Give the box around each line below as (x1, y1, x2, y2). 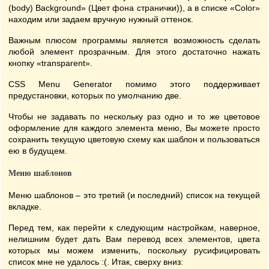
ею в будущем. (8, 146, 67, 156)
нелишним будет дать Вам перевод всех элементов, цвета (8, 234, 261, 244)
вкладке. (8, 202, 41, 211)
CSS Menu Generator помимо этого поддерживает (8, 79, 261, 89)
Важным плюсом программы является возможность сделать (8, 35, 261, 45)
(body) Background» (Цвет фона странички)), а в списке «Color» (8, 3, 261, 13)
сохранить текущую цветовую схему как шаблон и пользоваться (8, 134, 261, 144)
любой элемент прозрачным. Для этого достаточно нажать (8, 47, 261, 56)
